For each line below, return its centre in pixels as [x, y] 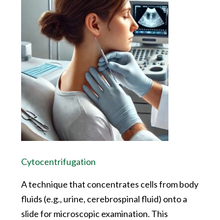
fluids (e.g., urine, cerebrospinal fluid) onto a [104, 199]
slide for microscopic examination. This [94, 214]
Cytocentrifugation [58, 162]
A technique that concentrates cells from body [110, 184]
